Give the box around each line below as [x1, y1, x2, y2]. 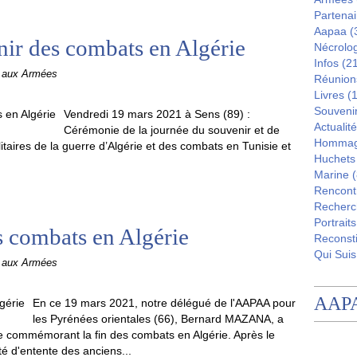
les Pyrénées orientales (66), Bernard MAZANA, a [33, 312, 284, 325]
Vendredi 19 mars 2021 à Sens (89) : [64, 108, 250, 120]
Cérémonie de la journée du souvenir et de [64, 124, 280, 136]
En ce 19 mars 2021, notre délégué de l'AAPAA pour [33, 296, 296, 309]
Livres [314, 88, 344, 101]
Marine [314, 168, 349, 181]
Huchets [314, 152, 355, 165]
